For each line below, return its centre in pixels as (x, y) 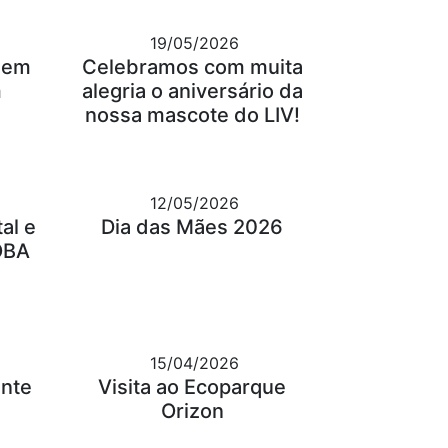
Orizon (192, 411)
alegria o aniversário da (192, 91)
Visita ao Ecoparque (192, 387)
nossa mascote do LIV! (192, 115)
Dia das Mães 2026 (192, 227)
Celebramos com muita (192, 67)
